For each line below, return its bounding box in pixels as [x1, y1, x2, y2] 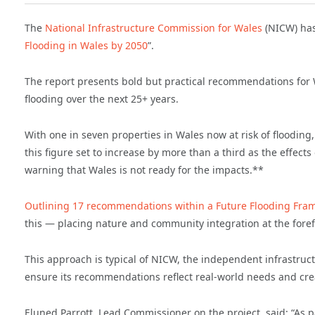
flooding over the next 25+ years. [25, 92, 179, 106]
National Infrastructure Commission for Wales [45, 21, 262, 35]
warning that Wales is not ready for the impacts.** [25, 163, 264, 177]
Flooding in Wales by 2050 [25, 39, 148, 53]
